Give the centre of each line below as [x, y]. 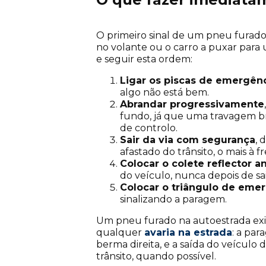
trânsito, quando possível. [156, 256]
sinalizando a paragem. [173, 199]
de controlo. [149, 128]
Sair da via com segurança [188, 140]
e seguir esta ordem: [144, 59]
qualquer [120, 232]
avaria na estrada [188, 232]
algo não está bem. [164, 92]
